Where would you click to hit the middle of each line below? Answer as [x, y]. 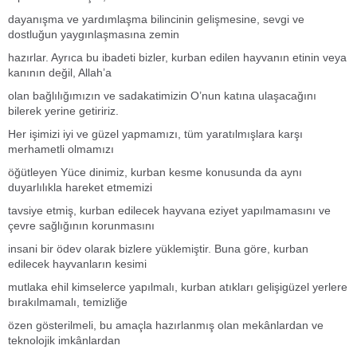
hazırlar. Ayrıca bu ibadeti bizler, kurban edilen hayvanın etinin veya [177, 57]
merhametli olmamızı [61, 149]
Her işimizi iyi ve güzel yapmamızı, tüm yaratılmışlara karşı [155, 134]
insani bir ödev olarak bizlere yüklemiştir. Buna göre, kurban [158, 249]
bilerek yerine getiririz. [63, 111]
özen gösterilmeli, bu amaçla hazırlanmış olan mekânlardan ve [166, 325]
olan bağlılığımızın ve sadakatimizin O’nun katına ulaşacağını [162, 96]
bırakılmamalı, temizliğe [68, 302]
